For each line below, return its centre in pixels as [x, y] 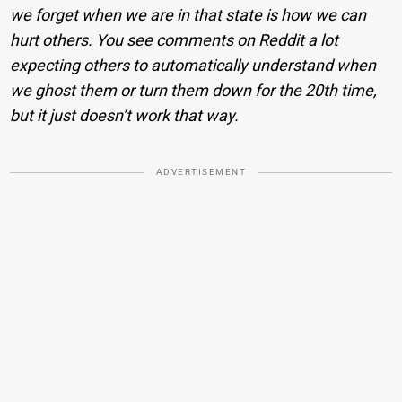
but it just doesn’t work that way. [125, 115]
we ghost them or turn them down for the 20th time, [194, 90]
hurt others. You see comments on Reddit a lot [175, 39]
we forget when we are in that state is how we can [188, 14]
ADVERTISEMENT [201, 171]
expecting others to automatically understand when [193, 65]
